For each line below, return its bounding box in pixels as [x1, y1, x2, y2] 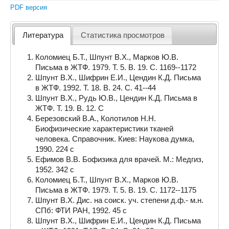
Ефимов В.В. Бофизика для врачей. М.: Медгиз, [35, 155, 204, 164]
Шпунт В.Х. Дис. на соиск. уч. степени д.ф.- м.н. [35, 196, 204, 205]
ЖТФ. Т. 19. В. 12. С [35, 104, 104, 113]
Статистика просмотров [80, 31, 165, 40]
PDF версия [10, 4, 47, 11]
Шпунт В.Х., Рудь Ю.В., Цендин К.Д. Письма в [35, 94, 198, 103]
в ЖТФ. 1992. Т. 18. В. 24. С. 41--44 [35, 84, 156, 93]
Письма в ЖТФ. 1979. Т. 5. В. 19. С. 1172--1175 [35, 186, 197, 195]
